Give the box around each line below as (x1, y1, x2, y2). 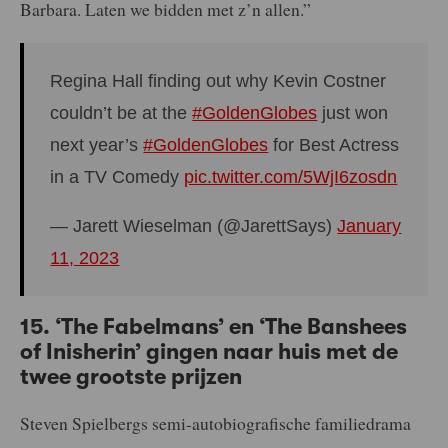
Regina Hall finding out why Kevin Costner (50, 70, 387, 91)
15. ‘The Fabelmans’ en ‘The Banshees (20, 314, 407, 340)
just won (317, 102, 389, 123)
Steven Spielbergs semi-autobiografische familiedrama (20, 410, 411, 435)
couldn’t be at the (50, 102, 193, 123)
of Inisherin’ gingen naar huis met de (20, 339, 398, 365)
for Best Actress (268, 134, 400, 155)
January (337, 216, 402, 237)
